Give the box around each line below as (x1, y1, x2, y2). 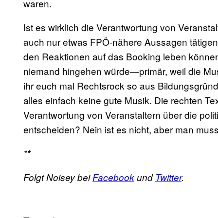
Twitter (155, 171, 182, 184)
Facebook (92, 171, 134, 184)
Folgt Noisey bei (23, 171, 92, 184)
